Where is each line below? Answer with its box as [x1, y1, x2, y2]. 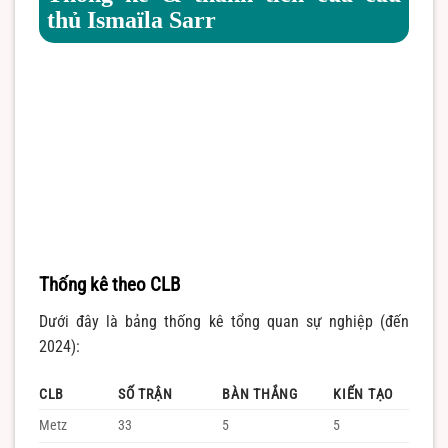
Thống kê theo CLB [39, 272, 180, 296]
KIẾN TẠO [333, 386, 393, 404]
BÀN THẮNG [222, 386, 298, 404]
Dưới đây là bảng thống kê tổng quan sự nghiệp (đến [39, 312, 409, 332]
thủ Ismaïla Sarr [47, 6, 216, 33]
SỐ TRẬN [118, 386, 173, 404]
